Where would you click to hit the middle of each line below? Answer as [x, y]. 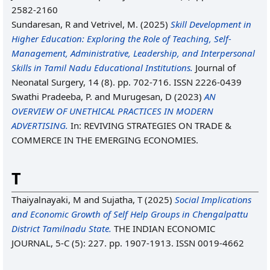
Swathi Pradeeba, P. [52, 96]
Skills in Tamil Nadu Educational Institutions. [102, 67]
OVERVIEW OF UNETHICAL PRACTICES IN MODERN [112, 111]
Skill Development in [211, 24]
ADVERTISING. [40, 125]
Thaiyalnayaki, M [46, 199]
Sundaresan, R [41, 24]
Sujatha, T [122, 199]
